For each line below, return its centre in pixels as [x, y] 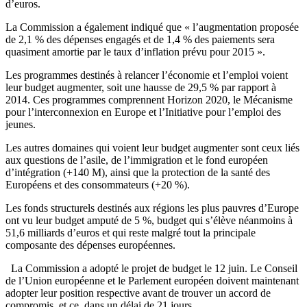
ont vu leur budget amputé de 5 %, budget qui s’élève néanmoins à [149, 221]
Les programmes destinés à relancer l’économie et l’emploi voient [147, 75]
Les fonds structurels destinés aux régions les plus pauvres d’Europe [152, 208]
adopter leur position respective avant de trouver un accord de [138, 293]
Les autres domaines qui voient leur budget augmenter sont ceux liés [152, 148]
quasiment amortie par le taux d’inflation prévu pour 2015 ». [135, 52]
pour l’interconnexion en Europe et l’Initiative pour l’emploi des [143, 112]
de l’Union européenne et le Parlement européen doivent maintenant [152, 281]
